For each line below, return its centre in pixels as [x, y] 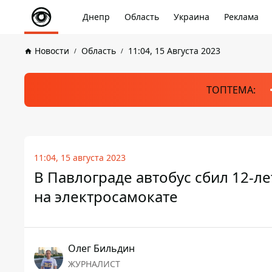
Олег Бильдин [101, 248]
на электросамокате [106, 196]
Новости [52, 51]
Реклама [241, 17]
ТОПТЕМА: [231, 90]
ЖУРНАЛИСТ [94, 264]
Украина [192, 17]
